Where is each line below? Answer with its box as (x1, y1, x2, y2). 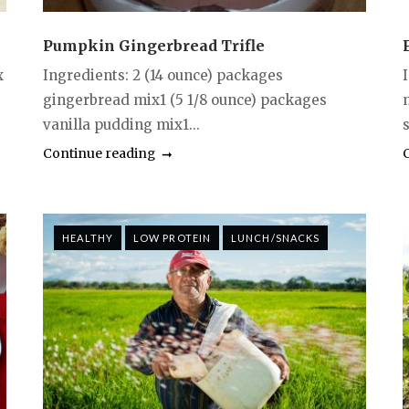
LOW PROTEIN (132, 231, 212, 244)
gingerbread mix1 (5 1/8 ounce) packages (43, 90, 328, 109)
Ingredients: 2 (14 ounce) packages (43, 66, 284, 84)
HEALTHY (62, 231, 113, 244)
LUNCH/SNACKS (231, 231, 320, 244)
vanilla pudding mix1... (43, 115, 201, 133)
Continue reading (43, 144, 156, 162)
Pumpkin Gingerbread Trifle (43, 36, 266, 55)
